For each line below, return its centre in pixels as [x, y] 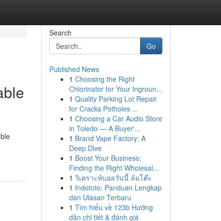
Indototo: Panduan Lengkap [118, 187]
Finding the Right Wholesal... [114, 168]
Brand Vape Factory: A [110, 138]
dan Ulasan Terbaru [100, 197]
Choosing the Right [105, 79]
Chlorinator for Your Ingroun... [115, 89]
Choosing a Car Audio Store [118, 118]
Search [60, 33]
